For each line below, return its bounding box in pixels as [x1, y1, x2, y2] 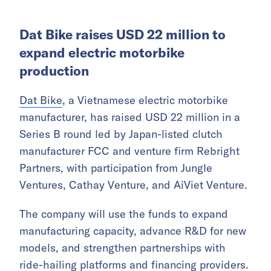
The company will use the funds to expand [19, 207, 228, 221]
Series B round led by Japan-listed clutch [19, 127, 223, 142]
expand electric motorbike [19, 44, 184, 62]
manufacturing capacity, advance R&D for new [19, 224, 246, 238]
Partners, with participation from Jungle [19, 161, 212, 175]
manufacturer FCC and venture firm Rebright [19, 144, 240, 158]
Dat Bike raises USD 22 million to [19, 26, 226, 44]
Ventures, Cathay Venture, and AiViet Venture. [19, 178, 247, 192]
